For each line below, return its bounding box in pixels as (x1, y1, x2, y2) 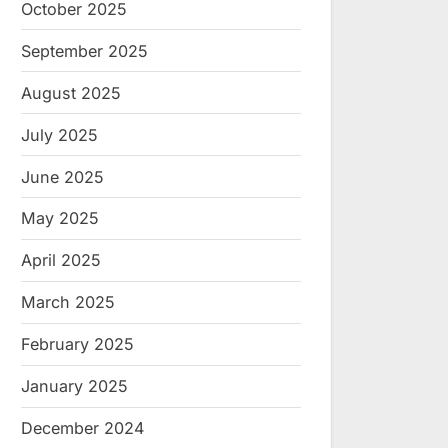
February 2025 (21, 334, 134, 355)
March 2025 (21, 292, 115, 313)
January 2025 (21, 376, 128, 397)
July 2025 (21, 124, 98, 145)
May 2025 (21, 208, 99, 229)
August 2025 (21, 82, 121, 103)
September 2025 (21, 40, 148, 61)
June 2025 (21, 166, 104, 187)
